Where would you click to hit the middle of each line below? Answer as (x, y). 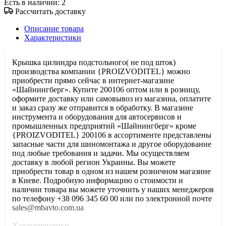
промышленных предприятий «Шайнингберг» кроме (104, 126)
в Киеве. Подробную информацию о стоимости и (98, 181)
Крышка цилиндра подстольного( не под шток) (94, 63)
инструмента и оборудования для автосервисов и (97, 117)
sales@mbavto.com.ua (48, 208)
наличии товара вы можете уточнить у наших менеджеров (113, 190)
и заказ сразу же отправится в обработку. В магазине (103, 108)
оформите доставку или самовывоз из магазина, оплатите (111, 99)
